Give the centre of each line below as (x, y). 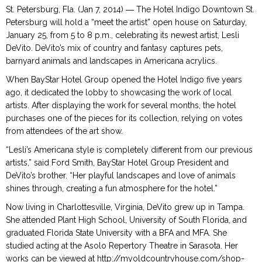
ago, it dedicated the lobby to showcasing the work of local (119, 92)
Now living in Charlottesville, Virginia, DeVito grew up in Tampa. (125, 207)
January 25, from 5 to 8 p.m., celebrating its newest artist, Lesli (123, 35)
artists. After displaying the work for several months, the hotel (121, 105)
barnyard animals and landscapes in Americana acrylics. (111, 61)
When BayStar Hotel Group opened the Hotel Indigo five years (124, 80)
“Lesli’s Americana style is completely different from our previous (129, 150)
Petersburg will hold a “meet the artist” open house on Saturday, (126, 22)
